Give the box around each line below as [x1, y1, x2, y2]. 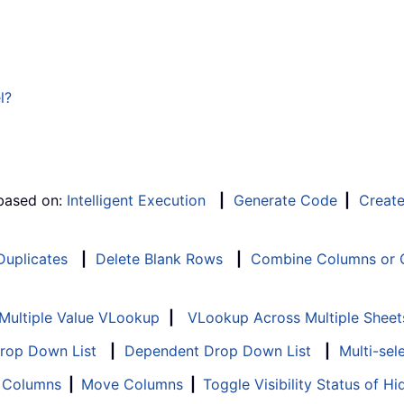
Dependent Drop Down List [124, 342, 311, 361]
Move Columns [81, 375, 183, 394]
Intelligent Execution [67, 191, 206, 210]
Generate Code [234, 191, 337, 210]
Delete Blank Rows [96, 250, 223, 269]
